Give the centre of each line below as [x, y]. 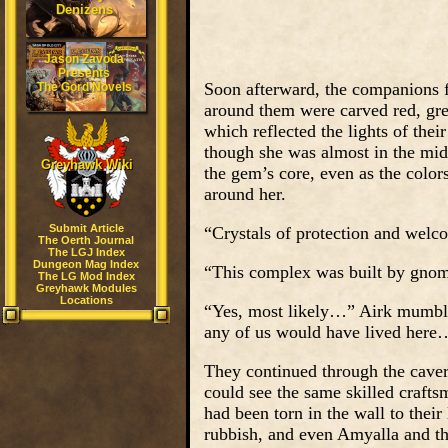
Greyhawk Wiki [86, 164]
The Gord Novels [84, 87]
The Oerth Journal [86, 240]
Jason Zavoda [84, 59]
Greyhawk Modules [86, 288]
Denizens [84, 9]
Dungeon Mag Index [86, 264]
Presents [84, 73]
